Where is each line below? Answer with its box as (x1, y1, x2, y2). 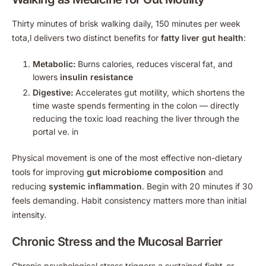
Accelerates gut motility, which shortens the (73, 87, 245, 97)
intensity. (12, 209, 46, 220)
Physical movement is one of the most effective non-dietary (12, 152, 242, 163)
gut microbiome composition (87, 166, 206, 177)
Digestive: (33, 87, 73, 97)
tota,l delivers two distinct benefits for (12, 32, 161, 43)
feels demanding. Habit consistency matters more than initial (12, 195, 246, 205)
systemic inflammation (49, 180, 142, 191)
